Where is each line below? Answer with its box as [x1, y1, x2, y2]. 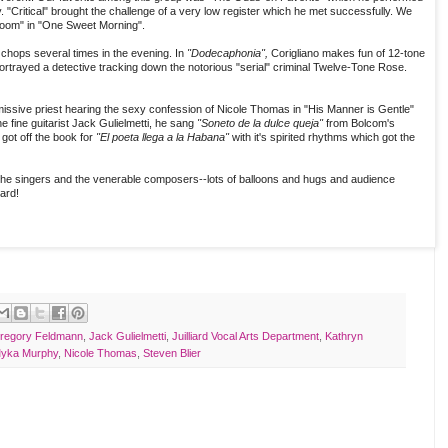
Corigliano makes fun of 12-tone [268, 47, 425, 60]
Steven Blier [143, 347, 201, 360]
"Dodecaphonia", [187, 47, 268, 60]
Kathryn [325, 330, 363, 343]
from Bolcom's [323, 117, 395, 130]
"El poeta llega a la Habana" [96, 131, 232, 144]
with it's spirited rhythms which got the [232, 131, 415, 144]
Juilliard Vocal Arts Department [172, 330, 319, 343]
